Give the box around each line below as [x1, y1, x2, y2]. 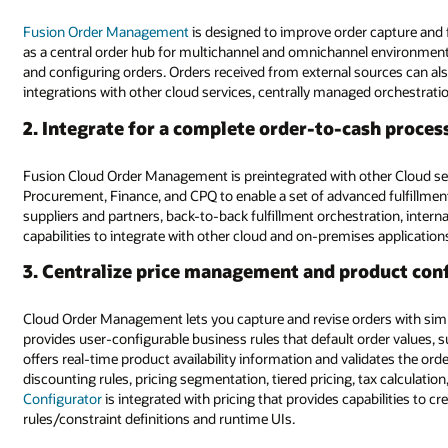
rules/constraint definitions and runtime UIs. [23, 409, 296, 429]
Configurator [23, 389, 103, 409]
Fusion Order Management [23, 21, 190, 41]
